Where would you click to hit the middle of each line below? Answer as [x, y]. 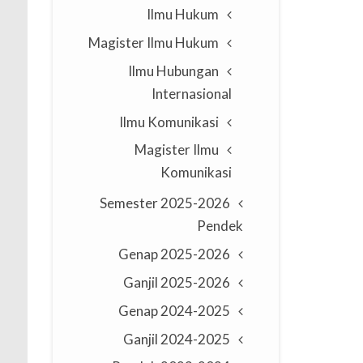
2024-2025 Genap [196, 310]
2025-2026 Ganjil [196, 283]
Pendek [220, 226]
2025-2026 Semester [129, 203]
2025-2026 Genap [196, 254]
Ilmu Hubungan [173, 70]
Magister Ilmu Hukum [153, 42]
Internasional [191, 93]
